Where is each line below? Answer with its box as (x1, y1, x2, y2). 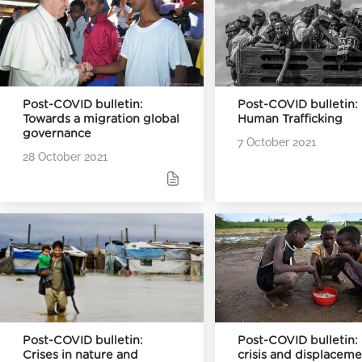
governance (23, 128, 91, 141)
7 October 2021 (238, 134, 317, 149)
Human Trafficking (238, 113, 343, 126)
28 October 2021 (23, 149, 107, 163)
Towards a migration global (23, 113, 179, 126)
